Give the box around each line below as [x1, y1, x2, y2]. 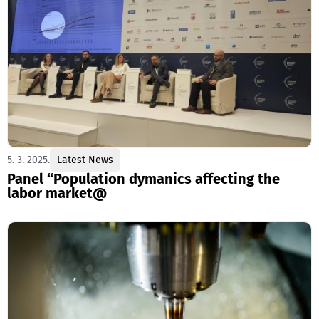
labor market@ [7, 184, 107, 202]
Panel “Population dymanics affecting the [7, 170, 280, 188]
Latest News [57, 154, 113, 167]
